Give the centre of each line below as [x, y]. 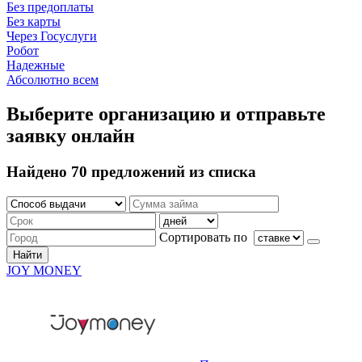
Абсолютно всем [53, 79]
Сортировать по [205, 238]
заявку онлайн [71, 135]
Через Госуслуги [52, 36]
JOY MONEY [44, 271]
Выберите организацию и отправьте [166, 114]
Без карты [34, 21]
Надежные [36, 65]
